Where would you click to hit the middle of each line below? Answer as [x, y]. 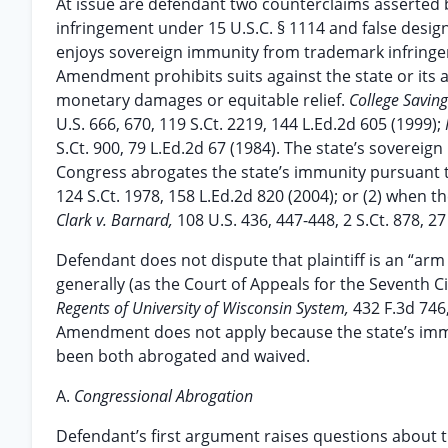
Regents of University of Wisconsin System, [204, 308]
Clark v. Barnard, [116, 220]
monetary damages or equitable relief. [202, 100]
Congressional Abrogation [163, 396]
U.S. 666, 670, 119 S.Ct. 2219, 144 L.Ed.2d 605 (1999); [250, 124]
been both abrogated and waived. [183, 356]
